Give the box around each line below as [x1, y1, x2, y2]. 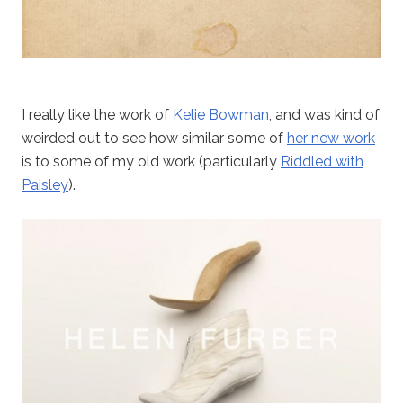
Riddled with [281, 152, 363, 170]
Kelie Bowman [173, 105, 269, 123]
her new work [287, 129, 375, 147]
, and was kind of [269, 105, 380, 123]
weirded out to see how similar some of [22, 129, 287, 147]
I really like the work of [22, 105, 173, 123]
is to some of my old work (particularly [22, 152, 281, 170]
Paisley [22, 175, 68, 193]
